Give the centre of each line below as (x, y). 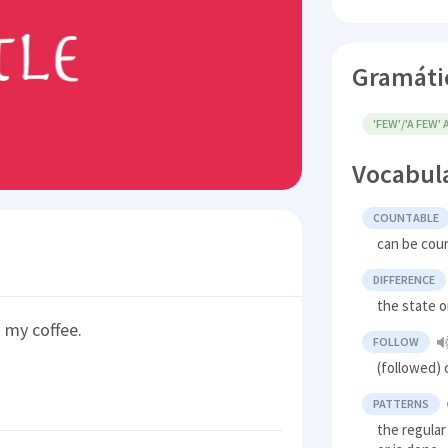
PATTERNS (401, 404)
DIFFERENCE (404, 280)
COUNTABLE (406, 218)
